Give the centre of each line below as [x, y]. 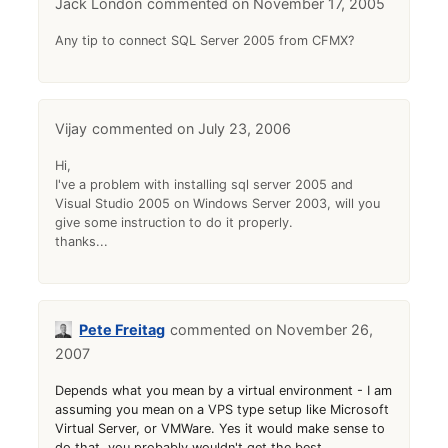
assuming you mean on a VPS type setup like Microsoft [222, 409]
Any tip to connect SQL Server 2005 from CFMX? [205, 40]
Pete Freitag [122, 329]
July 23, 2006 [245, 128]
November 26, [325, 329]
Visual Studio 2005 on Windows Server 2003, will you [218, 203]
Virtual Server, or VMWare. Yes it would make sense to [220, 428]
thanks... [82, 241]
